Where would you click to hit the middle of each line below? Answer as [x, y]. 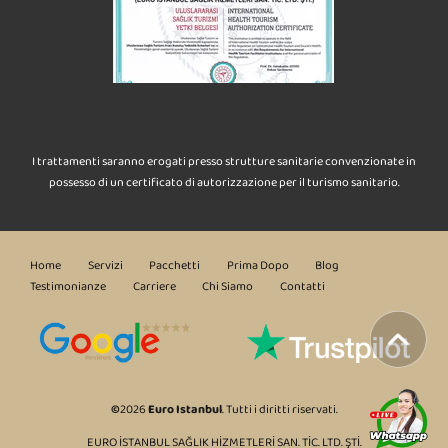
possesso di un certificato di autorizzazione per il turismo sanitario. [224, 184]
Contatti [302, 287]
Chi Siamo [227, 287]
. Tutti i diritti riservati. [279, 410]
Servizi [105, 266]
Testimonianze [68, 287]
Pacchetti [174, 266]
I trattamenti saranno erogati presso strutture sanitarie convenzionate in [224, 163]
